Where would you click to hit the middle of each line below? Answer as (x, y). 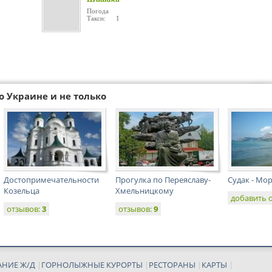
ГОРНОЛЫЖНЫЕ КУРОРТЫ (92, 265)
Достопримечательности (51, 180)
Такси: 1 (103, 18)
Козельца (21, 191)
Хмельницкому (144, 191)
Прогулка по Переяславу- (163, 180)
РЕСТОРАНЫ (172, 265)
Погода (98, 11)
